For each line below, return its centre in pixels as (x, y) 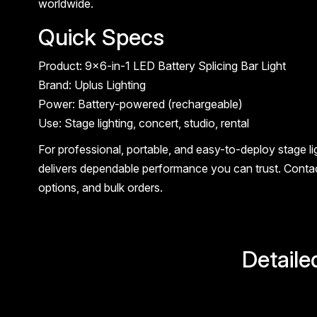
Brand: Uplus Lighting (92, 85)
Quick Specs (101, 38)
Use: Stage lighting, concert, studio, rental (143, 123)
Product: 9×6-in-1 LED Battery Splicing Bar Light (162, 66)
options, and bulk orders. (100, 188)
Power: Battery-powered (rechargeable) (140, 104)
